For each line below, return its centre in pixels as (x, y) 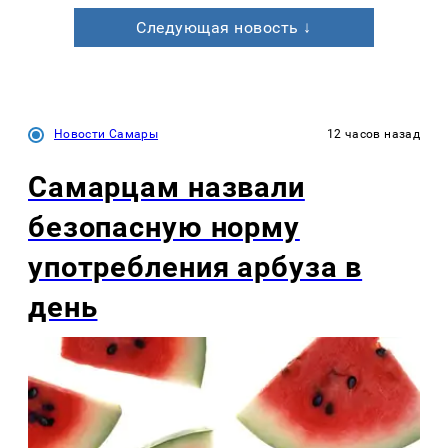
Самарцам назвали (166, 187)
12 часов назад (373, 134)
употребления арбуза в (195, 267)
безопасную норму (164, 227)
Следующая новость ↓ (224, 28)
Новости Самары (106, 134)
